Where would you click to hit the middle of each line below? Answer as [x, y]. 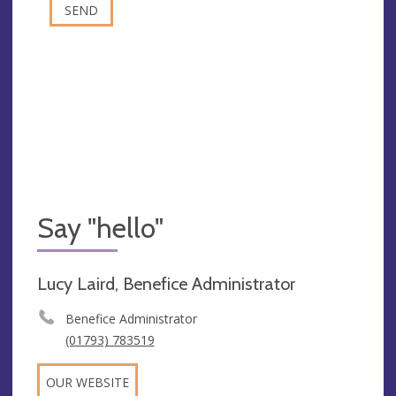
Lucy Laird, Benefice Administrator [166, 284]
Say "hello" [100, 228]
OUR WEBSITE [88, 383]
